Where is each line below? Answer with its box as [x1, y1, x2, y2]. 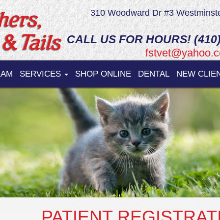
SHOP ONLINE [75, 69, 131, 79]
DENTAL [138, 69, 169, 79]
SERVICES [20, 69, 63, 79]
